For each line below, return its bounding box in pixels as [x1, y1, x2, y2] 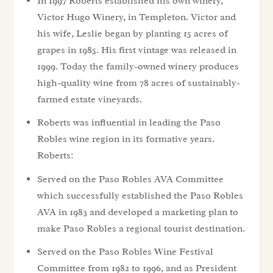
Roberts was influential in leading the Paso [37, 116, 221, 129]
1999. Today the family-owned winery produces [37, 60, 239, 73]
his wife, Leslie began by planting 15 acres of [37, 27, 228, 40]
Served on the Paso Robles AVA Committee [37, 172, 224, 185]
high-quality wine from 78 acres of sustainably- [37, 77, 240, 90]
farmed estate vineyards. [37, 93, 142, 106]
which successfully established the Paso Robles [37, 189, 243, 202]
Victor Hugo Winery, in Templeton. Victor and [37, 11, 236, 24]
